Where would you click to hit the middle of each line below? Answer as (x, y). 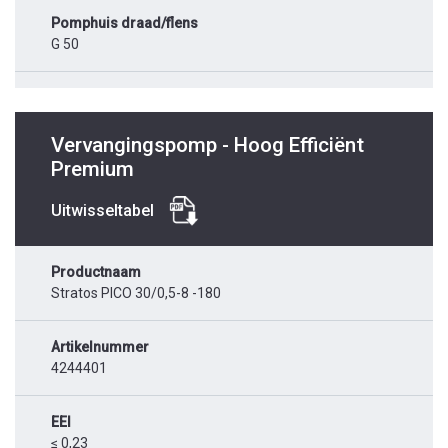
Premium (92, 169)
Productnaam (96, 272)
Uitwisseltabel (102, 211)
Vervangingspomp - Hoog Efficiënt (207, 145)
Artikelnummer (100, 347)
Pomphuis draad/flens (124, 23)
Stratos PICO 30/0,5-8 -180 (136, 293)
